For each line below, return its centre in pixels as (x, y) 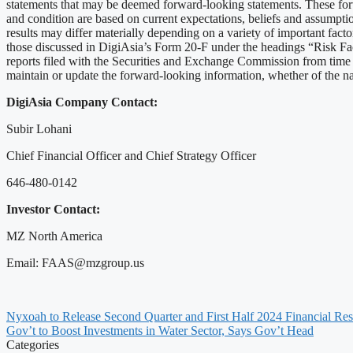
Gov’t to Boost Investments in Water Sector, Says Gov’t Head (160, 330)
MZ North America (54, 236)
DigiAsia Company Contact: (82, 102)
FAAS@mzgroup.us (93, 262)
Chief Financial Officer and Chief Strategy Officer (131, 155)
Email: (24, 262)
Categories (33, 344)
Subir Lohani (39, 128)
